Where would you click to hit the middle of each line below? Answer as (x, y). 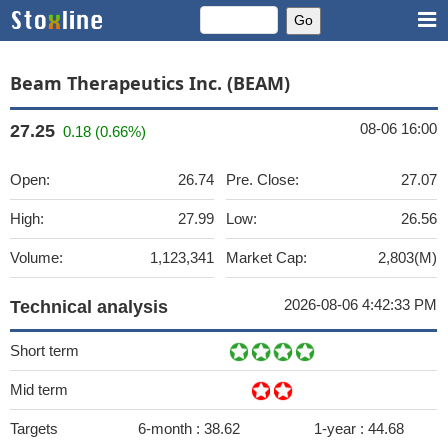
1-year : (341, 428)
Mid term (39, 389)
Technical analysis (89, 307)
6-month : (171, 428)
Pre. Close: (262, 179)
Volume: (36, 257)
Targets (34, 428)
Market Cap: (266, 257)
